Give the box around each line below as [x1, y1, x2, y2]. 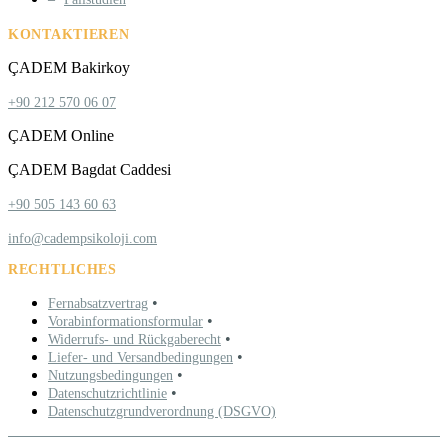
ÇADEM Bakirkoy [8, 59, 130, 77]
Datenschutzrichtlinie [48, 386, 167, 402]
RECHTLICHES [8, 262, 117, 278]
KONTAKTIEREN [8, 27, 130, 43]
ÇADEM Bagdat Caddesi [8, 161, 171, 179]
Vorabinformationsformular [48, 314, 203, 330]
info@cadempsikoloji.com [8, 231, 157, 247]
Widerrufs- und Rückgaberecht [48, 332, 221, 348]
